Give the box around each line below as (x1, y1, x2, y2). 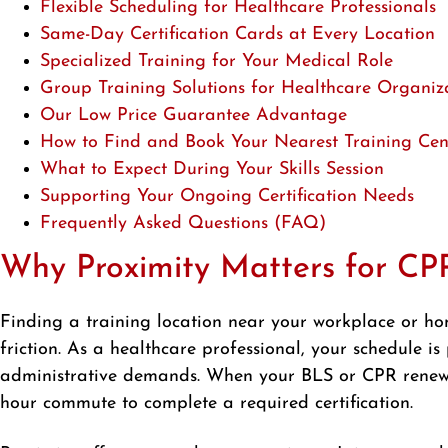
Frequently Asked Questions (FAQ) (40, 214, 326, 234)
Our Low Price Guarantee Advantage (40, 106, 347, 126)
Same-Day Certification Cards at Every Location (40, 25, 435, 45)
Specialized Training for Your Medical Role (40, 52, 393, 72)
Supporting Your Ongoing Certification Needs (40, 187, 414, 207)
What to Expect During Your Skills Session (40, 160, 384, 180)
